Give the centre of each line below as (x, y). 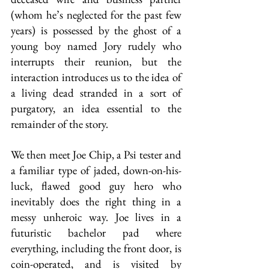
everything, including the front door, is (96, 248)
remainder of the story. (59, 124)
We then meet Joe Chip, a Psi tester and (96, 155)
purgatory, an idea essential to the (96, 108)
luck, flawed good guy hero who (96, 186)
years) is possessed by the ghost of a (96, 30)
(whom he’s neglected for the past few (96, 15)
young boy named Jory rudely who (96, 46)
